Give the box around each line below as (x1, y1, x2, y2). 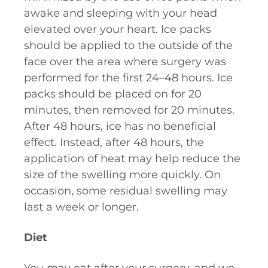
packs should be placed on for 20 (24, 87, 202, 100)
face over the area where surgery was (24, 55, 226, 68)
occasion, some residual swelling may (24, 184, 227, 197)
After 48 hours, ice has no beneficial (24, 120, 216, 133)
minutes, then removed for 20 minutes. (24, 103, 234, 117)
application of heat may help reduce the (24, 152, 240, 165)
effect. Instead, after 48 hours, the (24, 136, 204, 149)
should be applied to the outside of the (24, 39, 233, 52)
